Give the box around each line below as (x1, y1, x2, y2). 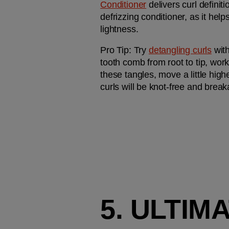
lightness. (100, 24, 141, 34)
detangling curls (148, 44, 212, 55)
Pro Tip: (100, 44, 134, 55)
